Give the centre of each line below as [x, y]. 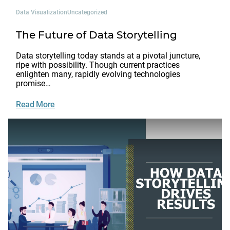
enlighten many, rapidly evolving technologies [98, 74]
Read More [36, 104]
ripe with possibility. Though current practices [98, 65]
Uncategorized [87, 12]
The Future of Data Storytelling [97, 35]
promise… [33, 83]
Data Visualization [42, 12]
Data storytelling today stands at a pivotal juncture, [108, 55]
